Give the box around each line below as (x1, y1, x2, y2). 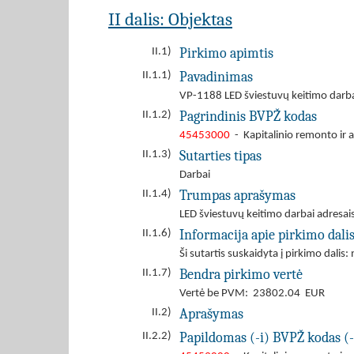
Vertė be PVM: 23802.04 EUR (179, 288, 325, 299)
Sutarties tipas (179, 148, 262, 164)
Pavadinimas (179, 69, 253, 85)
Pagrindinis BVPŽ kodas (179, 108, 317, 124)
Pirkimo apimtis (179, 45, 273, 61)
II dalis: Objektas (108, 9, 232, 30)
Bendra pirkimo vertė (179, 266, 303, 282)
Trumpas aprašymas (179, 187, 296, 203)
